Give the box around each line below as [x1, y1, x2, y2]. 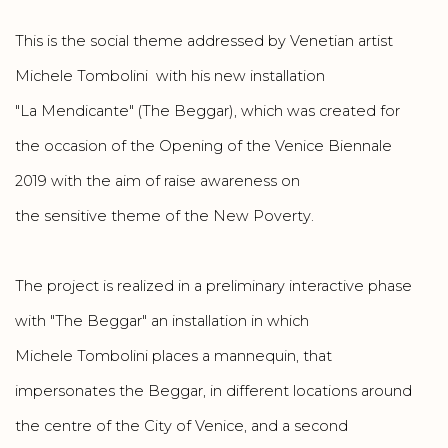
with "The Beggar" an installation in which [15, 312, 309, 330]
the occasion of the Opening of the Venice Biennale [15, 137, 392, 155]
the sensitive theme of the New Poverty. [15, 207, 318, 225]
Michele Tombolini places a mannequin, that [15, 347, 332, 365]
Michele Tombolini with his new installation [15, 67, 325, 85]
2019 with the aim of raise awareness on [15, 172, 300, 190]
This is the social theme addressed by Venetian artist [15, 32, 393, 50]
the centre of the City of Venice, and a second [15, 417, 348, 435]
